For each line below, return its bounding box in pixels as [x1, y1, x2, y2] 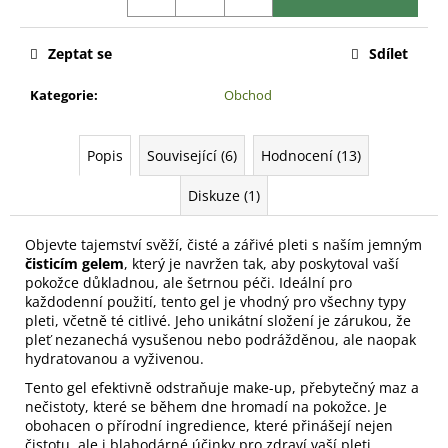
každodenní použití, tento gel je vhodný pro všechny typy [25, 291, 406, 311]
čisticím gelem [25, 253, 124, 273]
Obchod [224, 85, 272, 104]
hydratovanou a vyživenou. [25, 348, 204, 368]
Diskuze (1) [188, 185, 260, 205]
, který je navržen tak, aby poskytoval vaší [124, 253, 399, 273]
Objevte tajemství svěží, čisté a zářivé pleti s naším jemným [25, 234, 422, 254]
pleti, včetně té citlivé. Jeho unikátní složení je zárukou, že [25, 310, 411, 330]
